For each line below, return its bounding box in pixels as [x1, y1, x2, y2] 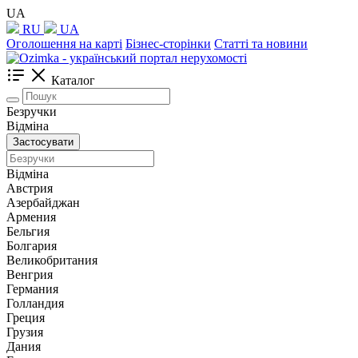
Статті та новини [214, 37, 308, 50]
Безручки [6, 105, 57, 118]
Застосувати [13, 136, 74, 148]
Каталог [51, 74, 95, 87]
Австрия [6, 181, 53, 195]
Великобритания [6, 253, 97, 267]
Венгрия [6, 268, 53, 281]
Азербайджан [6, 196, 80, 209]
